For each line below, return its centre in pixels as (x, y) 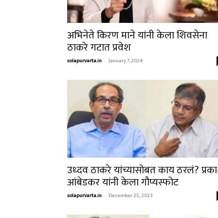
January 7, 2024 (126, 61)
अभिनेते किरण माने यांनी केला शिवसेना (137, 35)
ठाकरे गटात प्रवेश (99, 47)
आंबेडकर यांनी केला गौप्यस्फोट (123, 182)
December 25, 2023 (131, 196)
